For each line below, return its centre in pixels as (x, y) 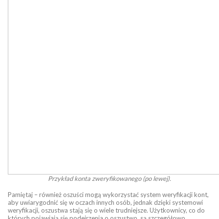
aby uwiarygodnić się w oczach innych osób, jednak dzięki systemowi (105, 202)
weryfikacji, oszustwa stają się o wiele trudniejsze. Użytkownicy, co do (106, 210)
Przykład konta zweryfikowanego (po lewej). (109, 178)
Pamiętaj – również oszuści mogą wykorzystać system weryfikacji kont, (108, 195)
